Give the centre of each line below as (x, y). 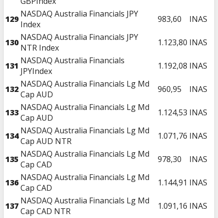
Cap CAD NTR (45, 211)
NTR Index (40, 47)
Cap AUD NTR (46, 141)
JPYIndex (36, 71)
